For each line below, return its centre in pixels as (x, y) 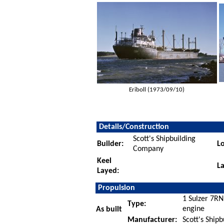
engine (193, 209)
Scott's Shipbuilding (164, 139)
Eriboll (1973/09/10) (157, 89)
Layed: (108, 171)
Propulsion (116, 188)
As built (109, 209)
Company (148, 149)
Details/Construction (134, 127)
